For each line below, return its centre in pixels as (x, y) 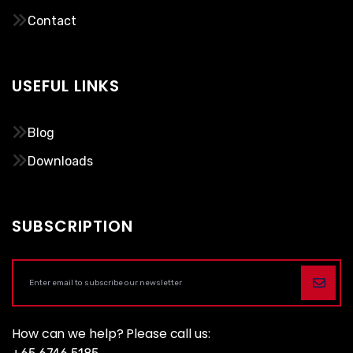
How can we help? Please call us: (111, 334)
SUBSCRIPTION (72, 227)
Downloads (60, 162)
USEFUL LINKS (66, 86)
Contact (52, 21)
